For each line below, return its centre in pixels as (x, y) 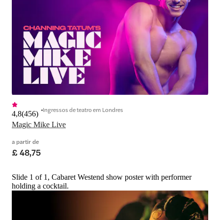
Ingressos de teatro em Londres (83, 110)
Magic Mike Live (39, 125)
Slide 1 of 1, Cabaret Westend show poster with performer (102, 177)
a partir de (25, 142)
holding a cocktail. (40, 186)
